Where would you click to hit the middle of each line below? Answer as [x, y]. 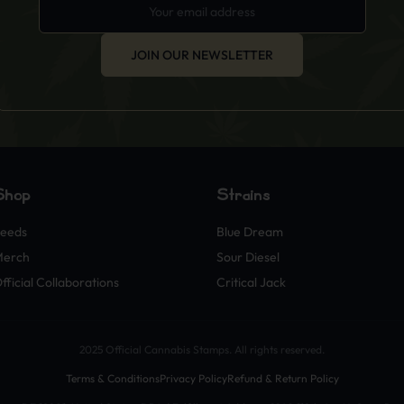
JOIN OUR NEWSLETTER [202, 55]
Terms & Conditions [112, 378]
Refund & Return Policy [283, 378]
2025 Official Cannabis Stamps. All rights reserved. [202, 349]
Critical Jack [251, 282]
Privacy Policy [193, 378]
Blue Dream [250, 232]
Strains [243, 196]
